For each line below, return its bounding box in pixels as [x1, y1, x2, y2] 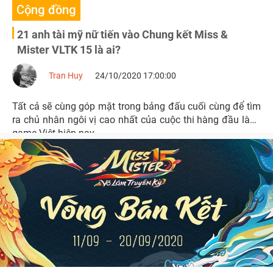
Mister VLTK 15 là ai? [17, 43, 121, 56]
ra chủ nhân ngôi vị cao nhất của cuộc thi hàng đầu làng [12, 114, 261, 126]
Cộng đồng [16, 2, 76, 17]
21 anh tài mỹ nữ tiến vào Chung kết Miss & [17, 28, 228, 41]
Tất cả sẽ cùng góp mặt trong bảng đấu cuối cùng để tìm [12, 101, 261, 112]
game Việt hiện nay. [12, 127, 96, 139]
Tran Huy [49, 71, 83, 80]
